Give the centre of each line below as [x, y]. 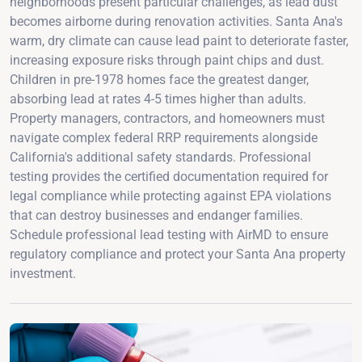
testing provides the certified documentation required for [169, 176]
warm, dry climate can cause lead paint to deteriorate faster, [179, 40]
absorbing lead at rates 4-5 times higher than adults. [158, 99]
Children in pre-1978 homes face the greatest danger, [159, 79]
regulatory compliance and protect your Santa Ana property [178, 254]
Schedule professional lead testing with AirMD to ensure [169, 234]
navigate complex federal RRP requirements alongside [164, 137]
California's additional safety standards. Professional [160, 157]
